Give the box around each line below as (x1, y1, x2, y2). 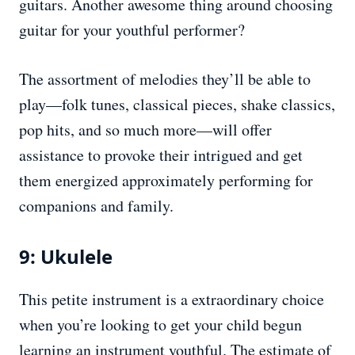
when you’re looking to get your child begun (19, 314, 302, 336)
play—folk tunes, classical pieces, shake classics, (19, 94, 335, 116)
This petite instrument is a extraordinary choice (19, 288, 324, 311)
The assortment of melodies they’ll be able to (19, 68, 311, 90)
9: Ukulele (19, 243, 113, 270)
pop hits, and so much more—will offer (19, 119, 272, 141)
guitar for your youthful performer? (19, 19, 245, 41)
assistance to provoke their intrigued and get (19, 144, 303, 166)
